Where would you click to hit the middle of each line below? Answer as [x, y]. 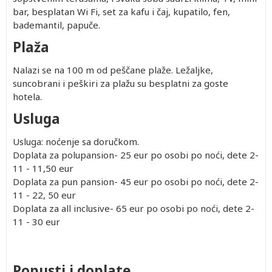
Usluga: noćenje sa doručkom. [76, 141]
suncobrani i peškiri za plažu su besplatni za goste [121, 83]
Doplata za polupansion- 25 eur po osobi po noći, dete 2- [136, 155]
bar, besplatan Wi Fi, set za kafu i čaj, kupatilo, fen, [121, 12]
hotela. [27, 97]
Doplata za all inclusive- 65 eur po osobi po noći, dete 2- [134, 208]
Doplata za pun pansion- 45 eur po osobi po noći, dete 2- [136, 182]
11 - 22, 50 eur [44, 195]
